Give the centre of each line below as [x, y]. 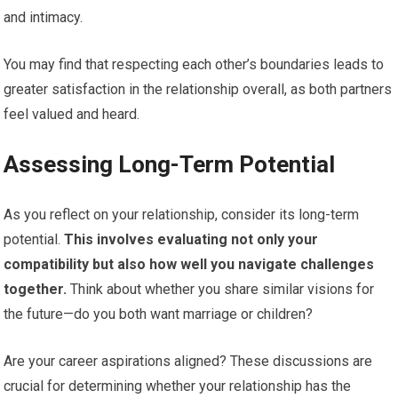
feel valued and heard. [72, 114]
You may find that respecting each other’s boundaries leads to [194, 64]
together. [36, 289]
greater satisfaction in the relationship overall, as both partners [198, 89]
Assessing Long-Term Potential [170, 164]
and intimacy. [44, 17]
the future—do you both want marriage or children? [159, 314]
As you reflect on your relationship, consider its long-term [182, 214]
